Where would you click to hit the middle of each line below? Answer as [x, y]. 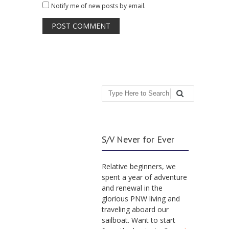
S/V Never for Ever [138, 139]
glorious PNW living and [141, 198]
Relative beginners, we [139, 166]
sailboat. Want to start [139, 220]
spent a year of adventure [145, 177]
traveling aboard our [135, 209]
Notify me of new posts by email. [98, 6]
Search [114, 96]
